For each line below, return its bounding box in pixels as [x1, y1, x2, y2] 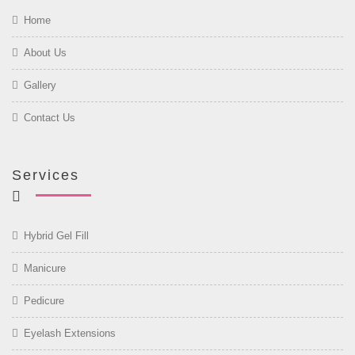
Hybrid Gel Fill [24, 230, 89, 242]
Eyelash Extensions [24, 327, 116, 339]
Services [12, 167, 79, 183]
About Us [24, 47, 67, 59]
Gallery [24, 79, 56, 91]
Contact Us [24, 112, 75, 124]
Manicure [24, 262, 66, 274]
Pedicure [24, 295, 64, 307]
